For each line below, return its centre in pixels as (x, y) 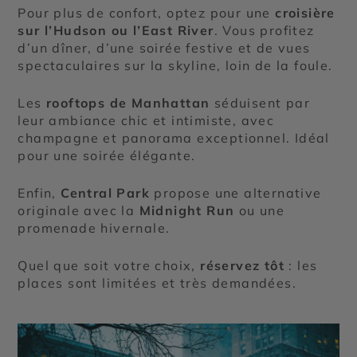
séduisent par (260, 103)
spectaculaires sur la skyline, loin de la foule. (175, 66)
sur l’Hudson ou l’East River (116, 31)
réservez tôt (243, 266)
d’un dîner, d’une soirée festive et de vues (164, 48)
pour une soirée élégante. (107, 156)
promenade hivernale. (94, 228)
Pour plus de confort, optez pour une (147, 13)
